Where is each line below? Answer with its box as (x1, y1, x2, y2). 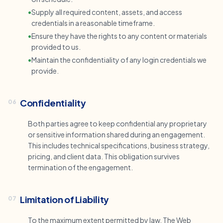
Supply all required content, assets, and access (31, 7, 182, 16)
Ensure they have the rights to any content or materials (31, 31, 207, 40)
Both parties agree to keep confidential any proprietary (28, 119, 207, 128)
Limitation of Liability (20, 194, 109, 205)
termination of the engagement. (28, 163, 133, 172)
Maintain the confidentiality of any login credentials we (31, 55, 207, 64)
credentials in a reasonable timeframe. (31, 18, 155, 27)
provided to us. (31, 42, 81, 51)
